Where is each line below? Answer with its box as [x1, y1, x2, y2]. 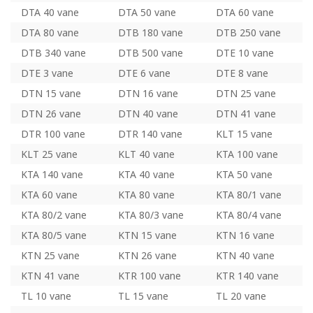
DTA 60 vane [215, 5, 274, 19]
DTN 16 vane [118, 86, 179, 100]
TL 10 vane [21, 289, 71, 303]
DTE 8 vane [215, 66, 268, 80]
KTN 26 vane [118, 248, 177, 262]
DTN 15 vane [21, 86, 81, 100]
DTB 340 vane [21, 45, 86, 59]
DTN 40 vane [118, 106, 179, 120]
